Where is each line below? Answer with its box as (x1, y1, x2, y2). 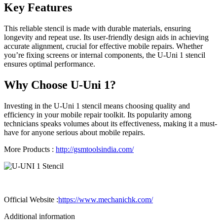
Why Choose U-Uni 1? (4, 78, 116, 91)
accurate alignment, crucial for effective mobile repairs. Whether (4, 41, 203, 50)
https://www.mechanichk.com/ (58, 195, 153, 204)
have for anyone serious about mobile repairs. (4, 128, 145, 137)
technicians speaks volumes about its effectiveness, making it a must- (4, 119, 217, 128)
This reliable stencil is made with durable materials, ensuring (4, 24, 191, 33)
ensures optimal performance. (4, 59, 95, 68)
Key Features (4, 1, 72, 14)
